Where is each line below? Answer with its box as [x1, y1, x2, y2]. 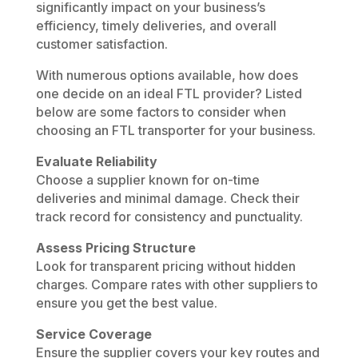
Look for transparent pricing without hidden [35, 257, 296, 274]
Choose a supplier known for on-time [35, 171, 260, 188]
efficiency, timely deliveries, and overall [35, 17, 276, 34]
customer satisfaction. [35, 35, 171, 52]
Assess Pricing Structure [35, 239, 196, 256]
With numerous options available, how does [35, 66, 298, 83]
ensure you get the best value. [35, 294, 217, 311]
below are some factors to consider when [35, 103, 286, 120]
